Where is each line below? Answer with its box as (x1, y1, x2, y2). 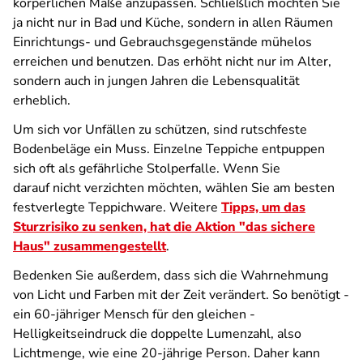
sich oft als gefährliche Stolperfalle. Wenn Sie (13, 160, 280, 177)
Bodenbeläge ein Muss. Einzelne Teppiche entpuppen (13, 140, 325, 158)
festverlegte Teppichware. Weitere (13, 199, 221, 216)
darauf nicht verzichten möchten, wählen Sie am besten (13, 179, 335, 197)
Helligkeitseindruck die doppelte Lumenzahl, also (13, 325, 301, 343)
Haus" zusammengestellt (13, 237, 166, 255)
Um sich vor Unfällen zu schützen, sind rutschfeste (13, 121, 307, 139)
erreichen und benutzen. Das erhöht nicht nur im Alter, (13, 53, 331, 70)
